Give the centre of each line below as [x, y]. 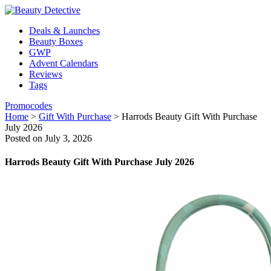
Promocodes [28, 106]
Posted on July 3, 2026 [48, 138]
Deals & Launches [64, 31]
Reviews [46, 74]
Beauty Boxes [56, 41]
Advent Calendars [64, 63]
